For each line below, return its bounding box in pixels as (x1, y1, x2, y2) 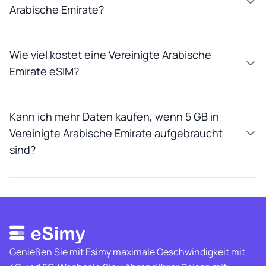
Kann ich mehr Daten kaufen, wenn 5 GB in (9, 109, 219, 123)
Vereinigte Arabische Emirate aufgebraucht (9, 126, 223, 140)
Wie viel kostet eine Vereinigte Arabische (9, 47, 211, 62)
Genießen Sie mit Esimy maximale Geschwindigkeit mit (9, 245, 245, 258)
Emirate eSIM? (9, 64, 79, 78)
